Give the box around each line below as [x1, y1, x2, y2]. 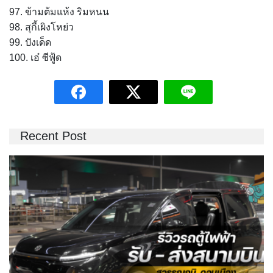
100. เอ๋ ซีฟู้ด [9, 52, 62, 63]
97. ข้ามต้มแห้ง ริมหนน [9, 6, 109, 17]
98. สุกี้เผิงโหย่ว [9, 21, 74, 32]
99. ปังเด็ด [9, 37, 51, 48]
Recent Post [20, 129, 87, 143]
